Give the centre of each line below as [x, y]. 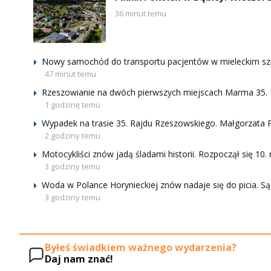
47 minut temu [70, 74]
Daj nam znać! [79, 259]
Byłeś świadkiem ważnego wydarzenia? [141, 247]
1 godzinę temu [73, 105]
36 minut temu [141, 13]
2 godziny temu [73, 135]
